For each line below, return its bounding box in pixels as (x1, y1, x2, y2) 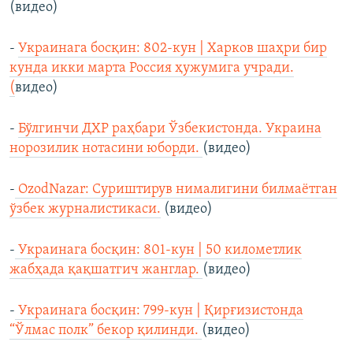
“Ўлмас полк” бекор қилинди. (9, 323, 202, 339)
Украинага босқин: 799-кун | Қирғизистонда (15, 303, 303, 319)
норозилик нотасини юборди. (9, 141, 203, 157)
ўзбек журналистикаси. (9, 202, 161, 217)
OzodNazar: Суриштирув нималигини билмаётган (15, 182, 337, 198)
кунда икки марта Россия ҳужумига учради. (9, 61, 294, 76)
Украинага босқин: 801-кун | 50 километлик (15, 243, 302, 258)
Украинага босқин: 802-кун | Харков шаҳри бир (18, 41, 327, 57)
